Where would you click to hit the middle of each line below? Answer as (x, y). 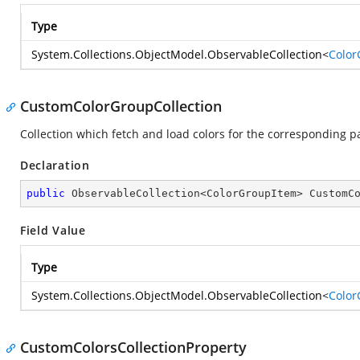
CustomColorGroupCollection (121, 106)
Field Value (53, 230)
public (46, 193)
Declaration (55, 165)
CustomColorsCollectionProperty (133, 347)
